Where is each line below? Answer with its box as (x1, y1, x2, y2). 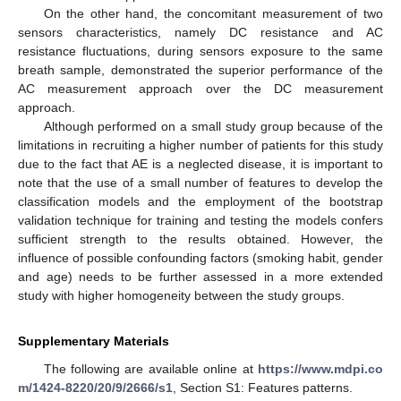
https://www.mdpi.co (258, 361, 383, 376)
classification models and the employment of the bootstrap (18, 193, 383, 209)
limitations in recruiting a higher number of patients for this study (18, 137, 383, 152)
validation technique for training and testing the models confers (18, 212, 383, 227)
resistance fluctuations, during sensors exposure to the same (18, 43, 383, 58)
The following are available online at (43, 361, 258, 376)
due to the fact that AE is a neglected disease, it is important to (18, 156, 383, 171)
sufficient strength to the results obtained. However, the (18, 231, 383, 246)
